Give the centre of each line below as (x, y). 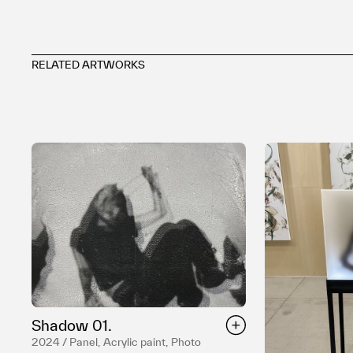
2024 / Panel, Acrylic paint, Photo (116, 342)
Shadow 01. (72, 326)
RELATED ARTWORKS (88, 64)
